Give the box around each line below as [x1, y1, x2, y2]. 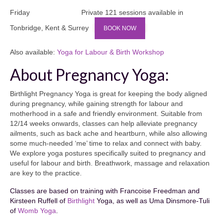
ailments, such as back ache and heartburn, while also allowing [10, 129, 207, 137]
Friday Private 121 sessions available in [10, 8, 183, 16]
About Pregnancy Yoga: [10, 64, 169, 84]
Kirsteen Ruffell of [10, 196, 67, 205]
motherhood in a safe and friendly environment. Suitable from [10, 109, 202, 117]
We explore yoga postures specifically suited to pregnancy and [10, 149, 206, 157]
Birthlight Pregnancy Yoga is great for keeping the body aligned [10, 89, 207, 98]
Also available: [10, 48, 57, 56]
